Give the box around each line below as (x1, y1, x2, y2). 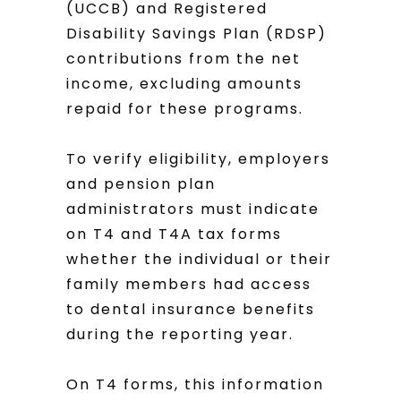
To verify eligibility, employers (66, 149, 330, 169)
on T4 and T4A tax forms (66, 224, 282, 244)
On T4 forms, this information (66, 374, 324, 395)
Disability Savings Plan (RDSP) (66, 23, 327, 44)
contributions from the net (66, 48, 301, 69)
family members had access (66, 274, 311, 294)
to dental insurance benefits (66, 299, 315, 320)
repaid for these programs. (66, 98, 303, 119)
